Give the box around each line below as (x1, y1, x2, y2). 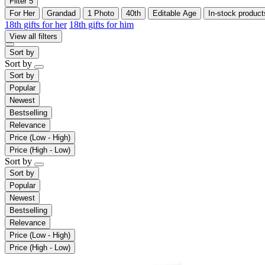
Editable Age (153, 8, 196, 18)
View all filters (9, 31, 57, 41)
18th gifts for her (5, 19, 67, 30)
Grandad (47, 8, 76, 18)
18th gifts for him (69, 19, 134, 30)
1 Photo (88, 8, 114, 18)
